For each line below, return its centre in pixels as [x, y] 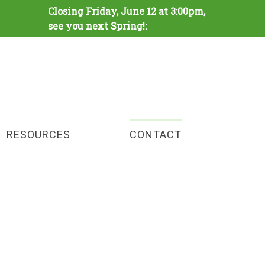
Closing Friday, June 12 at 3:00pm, [127, 11]
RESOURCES [39, 134]
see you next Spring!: [97, 26]
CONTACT [155, 134]
